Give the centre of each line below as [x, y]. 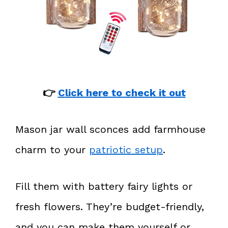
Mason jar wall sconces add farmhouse [110, 129]
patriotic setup [126, 149]
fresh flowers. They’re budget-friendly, [110, 206]
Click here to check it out [122, 92]
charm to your [52, 149]
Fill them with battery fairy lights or [104, 186]
